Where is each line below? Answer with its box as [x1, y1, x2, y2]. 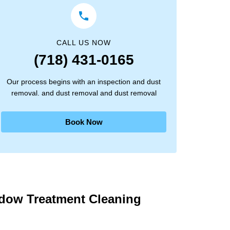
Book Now [65, 118, 103, 126]
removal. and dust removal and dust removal [11, 89, 157, 97]
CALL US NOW [56, 39, 111, 47]
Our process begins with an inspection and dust [7, 78, 161, 86]
